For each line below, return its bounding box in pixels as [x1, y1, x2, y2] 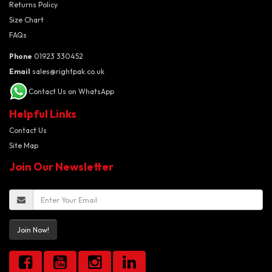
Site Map [9, 141, 38, 150]
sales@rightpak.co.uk [30, 67, 104, 76]
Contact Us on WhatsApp [29, 87, 114, 96]
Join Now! [17, 225, 49, 234]
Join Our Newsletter [9, 160, 114, 174]
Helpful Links [9, 107, 76, 121]
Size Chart [9, 15, 44, 24]
